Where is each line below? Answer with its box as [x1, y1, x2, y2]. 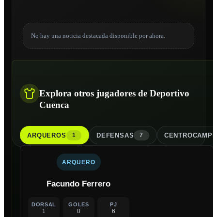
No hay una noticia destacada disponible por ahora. [31, 32, 165, 40]
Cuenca [39, 99, 69, 110]
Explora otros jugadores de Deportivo [39, 88, 189, 98]
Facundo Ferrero [46, 179, 111, 188]
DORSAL [31, 201, 57, 207]
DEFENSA [96, 131, 129, 139]
